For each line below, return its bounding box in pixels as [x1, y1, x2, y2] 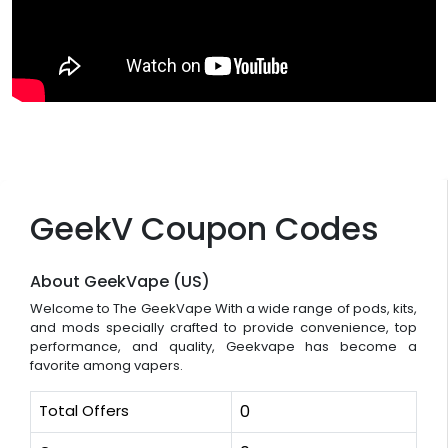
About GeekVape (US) [30, 269, 210, 293]
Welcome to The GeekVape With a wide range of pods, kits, [30, 298, 417, 318]
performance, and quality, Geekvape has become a [30, 336, 417, 356]
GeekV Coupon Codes [30, 205, 379, 251]
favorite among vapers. [30, 355, 183, 375]
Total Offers [39, 399, 129, 421]
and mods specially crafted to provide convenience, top [30, 317, 417, 337]
